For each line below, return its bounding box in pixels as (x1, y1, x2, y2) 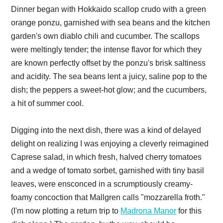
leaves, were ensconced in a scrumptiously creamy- (11, 180, 193, 189)
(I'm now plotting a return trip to (11, 207, 121, 216)
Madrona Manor (120, 207, 177, 216)
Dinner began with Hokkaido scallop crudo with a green (11, 5, 207, 14)
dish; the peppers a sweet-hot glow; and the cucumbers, (11, 86, 207, 95)
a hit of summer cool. (11, 99, 84, 108)
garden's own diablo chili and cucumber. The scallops (11, 32, 200, 41)
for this (176, 207, 202, 216)
